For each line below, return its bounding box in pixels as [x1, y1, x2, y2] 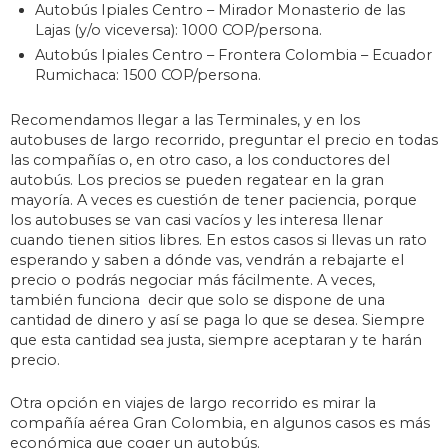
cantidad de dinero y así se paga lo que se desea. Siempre [10, 311, 425, 329]
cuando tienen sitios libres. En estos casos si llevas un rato [10, 231, 427, 249]
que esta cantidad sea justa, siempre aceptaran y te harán [10, 331, 422, 349]
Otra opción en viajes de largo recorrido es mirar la [10, 394, 376, 413]
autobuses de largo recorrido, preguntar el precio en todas [10, 131, 438, 149]
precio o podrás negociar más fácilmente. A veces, [10, 271, 375, 289]
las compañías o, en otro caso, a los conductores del [10, 151, 390, 169]
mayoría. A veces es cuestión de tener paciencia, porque [10, 191, 417, 209]
